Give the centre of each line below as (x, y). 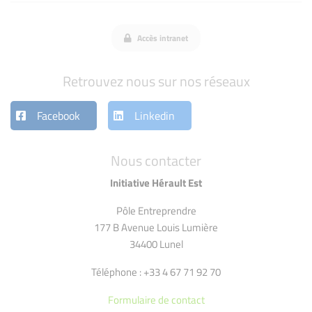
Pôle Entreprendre (156, 211)
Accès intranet (162, 38)
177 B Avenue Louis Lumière (156, 227)
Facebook (58, 116)
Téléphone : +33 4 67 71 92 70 (156, 272)
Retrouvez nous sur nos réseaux (156, 81)
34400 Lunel (156, 244)
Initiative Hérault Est (156, 183)
